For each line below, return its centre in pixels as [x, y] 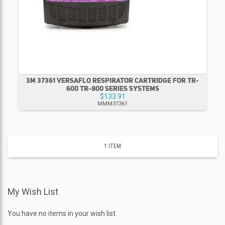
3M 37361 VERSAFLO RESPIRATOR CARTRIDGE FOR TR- [113, 81]
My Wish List [33, 192]
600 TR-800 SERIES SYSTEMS [113, 89]
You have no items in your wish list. [62, 214]
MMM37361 [113, 104]
